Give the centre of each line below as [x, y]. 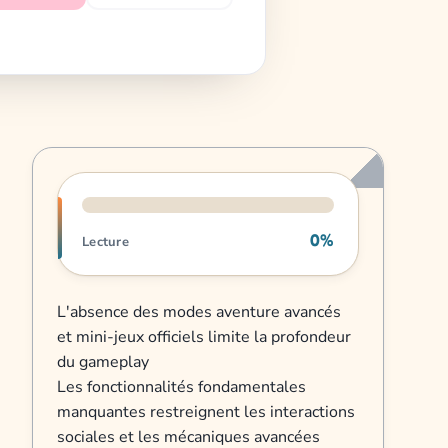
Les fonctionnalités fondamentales [181, 387]
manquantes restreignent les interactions [206, 412]
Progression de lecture [139, 184]
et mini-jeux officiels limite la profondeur [204, 337]
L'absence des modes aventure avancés [199, 312]
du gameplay [103, 362]
